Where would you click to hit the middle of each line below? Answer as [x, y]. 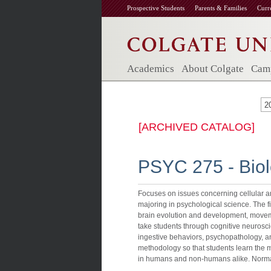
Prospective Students [156, 8]
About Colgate [213, 69]
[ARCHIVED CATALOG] [197, 127]
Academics [151, 69]
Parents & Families [221, 8]
